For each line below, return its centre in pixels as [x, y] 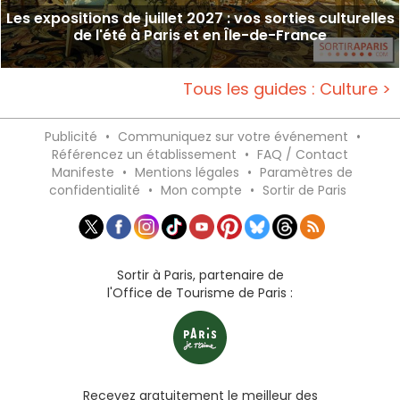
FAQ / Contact [303, 154]
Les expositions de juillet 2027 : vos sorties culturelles [200, 18]
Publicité [71, 136]
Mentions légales [187, 172]
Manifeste [83, 172]
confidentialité [95, 190]
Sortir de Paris [304, 190]
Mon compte [201, 190]
